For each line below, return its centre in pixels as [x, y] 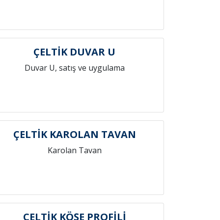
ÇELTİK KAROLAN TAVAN [74, 134]
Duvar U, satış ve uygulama [74, 68]
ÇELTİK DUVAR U [75, 52]
